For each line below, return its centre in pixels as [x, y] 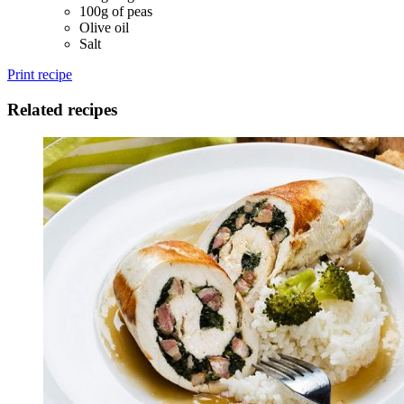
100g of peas [116, 12]
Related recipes [62, 109]
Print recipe [40, 75]
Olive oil [104, 28]
